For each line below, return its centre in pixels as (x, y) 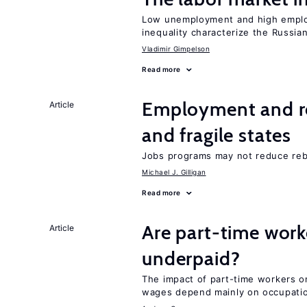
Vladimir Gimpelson (176, 49)
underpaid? (191, 258)
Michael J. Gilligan (174, 172)
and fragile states (217, 135)
